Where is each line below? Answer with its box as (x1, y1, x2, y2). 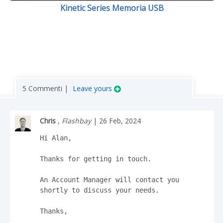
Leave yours (73, 84, 114, 93)
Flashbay (62, 116, 91, 125)
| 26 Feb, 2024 (91, 116, 141, 125)
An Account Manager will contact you (40, 176, 179, 184)
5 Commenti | (22, 84, 70, 93)
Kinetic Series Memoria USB (60, 2, 164, 13)
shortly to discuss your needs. (40, 186, 159, 194)
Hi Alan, (40, 134, 72, 142)
